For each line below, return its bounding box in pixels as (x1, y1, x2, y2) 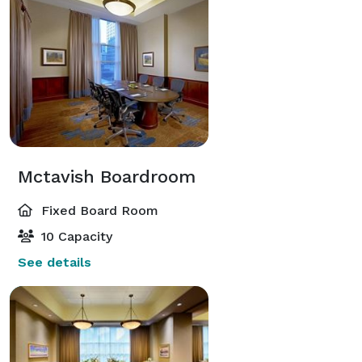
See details (18, 254, 91, 270)
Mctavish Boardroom (18, 166, 196, 187)
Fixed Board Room (37, 202, 158, 218)
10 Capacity (37, 228, 112, 244)
